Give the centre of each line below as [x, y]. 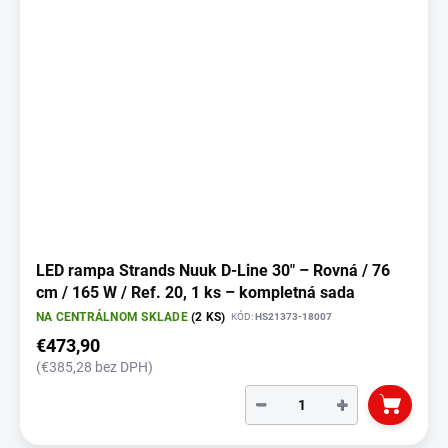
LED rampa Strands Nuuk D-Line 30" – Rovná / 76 [213, 271]
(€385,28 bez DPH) [94, 367]
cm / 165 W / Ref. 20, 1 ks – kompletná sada [195, 293]
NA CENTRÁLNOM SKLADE [114, 317]
